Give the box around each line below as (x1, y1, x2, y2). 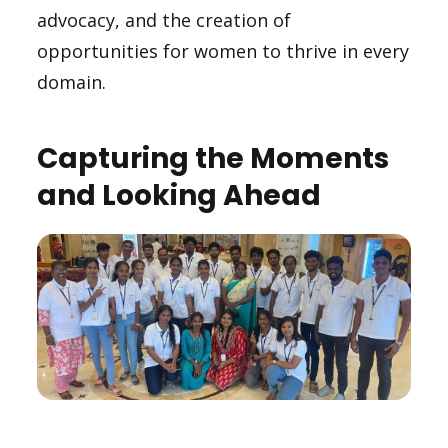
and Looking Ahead (37, 176, 322, 216)
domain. (37, 70, 107, 95)
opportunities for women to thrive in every (37, 39, 410, 64)
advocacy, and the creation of (37, 8, 292, 33)
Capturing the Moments (37, 139, 390, 179)
